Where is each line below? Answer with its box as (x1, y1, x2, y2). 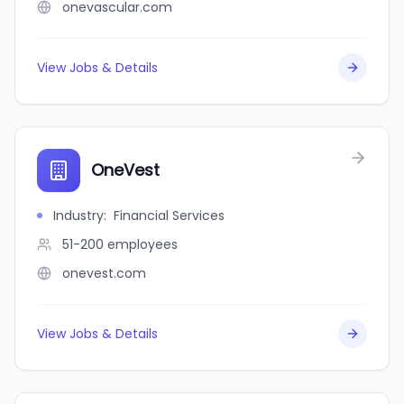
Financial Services (114, 207, 225, 225)
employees (107, 235, 178, 253)
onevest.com (62, 264, 146, 282)
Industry (53, 207, 104, 225)
